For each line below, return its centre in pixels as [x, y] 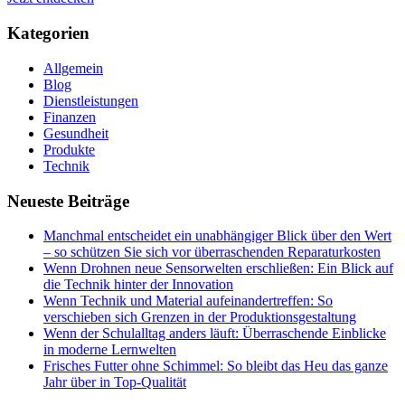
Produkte [69, 149]
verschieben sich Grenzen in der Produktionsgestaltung [200, 317]
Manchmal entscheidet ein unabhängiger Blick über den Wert [217, 236]
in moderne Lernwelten [110, 350]
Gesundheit [76, 133]
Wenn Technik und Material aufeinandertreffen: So [188, 301]
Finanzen [70, 117]
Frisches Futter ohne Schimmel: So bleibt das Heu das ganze [216, 366]
